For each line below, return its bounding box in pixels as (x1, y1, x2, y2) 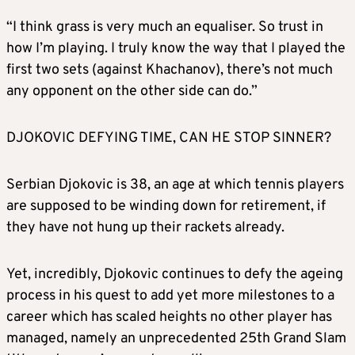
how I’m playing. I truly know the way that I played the (6, 40, 345, 59)
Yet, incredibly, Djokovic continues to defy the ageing (6, 265, 343, 284)
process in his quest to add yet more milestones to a (6, 287, 334, 306)
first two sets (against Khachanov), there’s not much (6, 61, 333, 80)
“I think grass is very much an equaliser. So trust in (6, 18, 323, 37)
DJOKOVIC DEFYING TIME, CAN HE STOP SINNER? (6, 129, 331, 148)
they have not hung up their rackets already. (6, 219, 284, 238)
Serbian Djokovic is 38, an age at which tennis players (6, 176, 344, 195)
